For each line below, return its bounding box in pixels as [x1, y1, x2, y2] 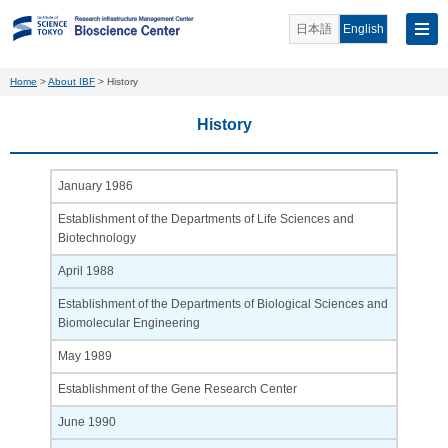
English [342, 21, 384, 36]
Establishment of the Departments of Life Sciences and [58, 212, 354, 226]
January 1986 [58, 179, 133, 193]
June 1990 [58, 415, 116, 429]
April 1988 [58, 264, 114, 278]
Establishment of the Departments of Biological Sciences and [58, 297, 388, 311]
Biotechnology [58, 231, 136, 245]
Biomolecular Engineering [58, 316, 200, 330]
